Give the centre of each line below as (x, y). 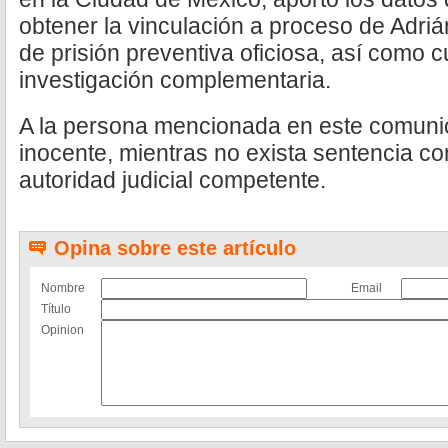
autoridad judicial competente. (172, 180)
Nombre (63, 288)
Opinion (62, 330)
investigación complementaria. (175, 80)
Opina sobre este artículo (175, 248)
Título (56, 309)
